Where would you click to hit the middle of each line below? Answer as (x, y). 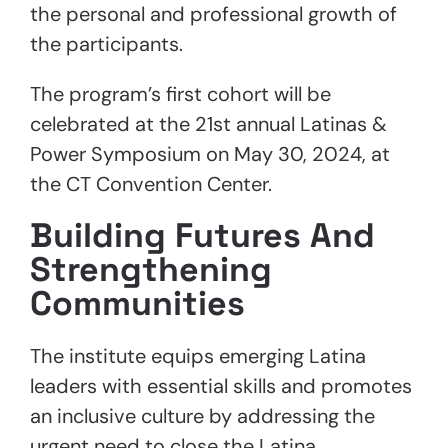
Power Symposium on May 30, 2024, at (210, 153)
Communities (137, 303)
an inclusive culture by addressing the (202, 415)
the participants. (109, 43)
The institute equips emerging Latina (198, 355)
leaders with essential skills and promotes (221, 385)
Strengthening (151, 269)
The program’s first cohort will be (180, 93)
